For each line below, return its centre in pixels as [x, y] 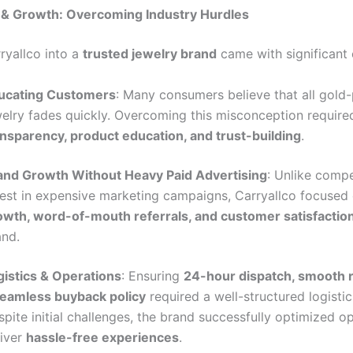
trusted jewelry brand [150, 53]
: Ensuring [152, 275]
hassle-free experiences [102, 337]
